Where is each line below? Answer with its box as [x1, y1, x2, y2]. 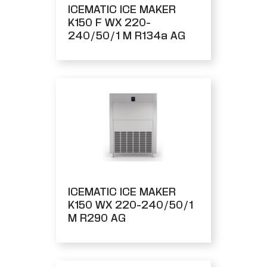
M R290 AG [68, 212, 126, 223]
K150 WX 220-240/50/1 [68, 198, 193, 210]
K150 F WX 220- [68, 16, 151, 28]
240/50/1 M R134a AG [68, 29, 185, 41]
